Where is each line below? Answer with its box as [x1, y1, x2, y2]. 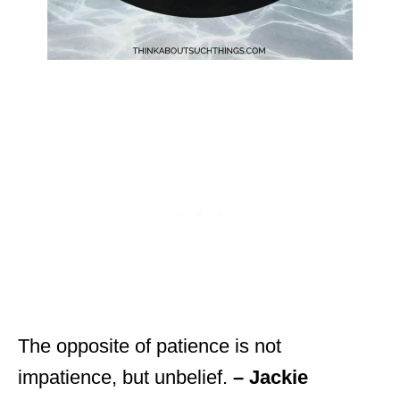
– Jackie [233, 365, 308, 388]
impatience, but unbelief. [18, 365, 233, 388]
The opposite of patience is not [18, 334, 281, 357]
